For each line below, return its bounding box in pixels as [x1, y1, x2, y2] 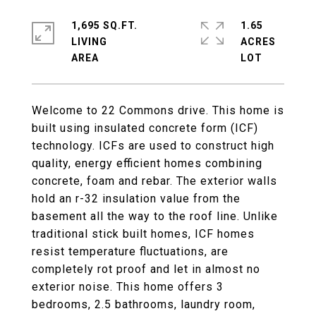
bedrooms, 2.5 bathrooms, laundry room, [32, 298, 255, 311]
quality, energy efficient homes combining [32, 157, 262, 170]
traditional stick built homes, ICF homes [32, 227, 255, 241]
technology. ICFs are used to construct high [32, 139, 274, 152]
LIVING [71, 36, 107, 47]
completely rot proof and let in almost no [32, 262, 260, 276]
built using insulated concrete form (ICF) [32, 121, 258, 135]
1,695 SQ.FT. [71, 20, 138, 31]
